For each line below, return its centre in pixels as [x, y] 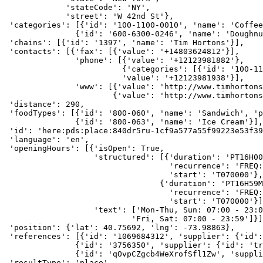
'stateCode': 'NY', [77, 8]
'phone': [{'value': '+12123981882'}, [124, 60]
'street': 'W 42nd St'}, [89, 16]
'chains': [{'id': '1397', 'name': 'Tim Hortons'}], [124, 43]
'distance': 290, [45, 104]
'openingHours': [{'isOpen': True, [85, 149]
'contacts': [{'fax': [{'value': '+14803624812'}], [122, 52]
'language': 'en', [47, 140]
